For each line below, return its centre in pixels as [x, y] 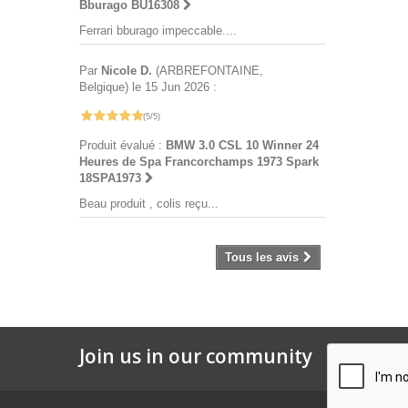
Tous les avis [262, 258]
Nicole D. [127, 71]
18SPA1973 [112, 178]
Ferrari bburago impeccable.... [158, 31]
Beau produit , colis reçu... [149, 204]
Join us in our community [196, 357]
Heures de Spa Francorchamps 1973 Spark [199, 162]
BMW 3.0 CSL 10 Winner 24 [242, 146]
